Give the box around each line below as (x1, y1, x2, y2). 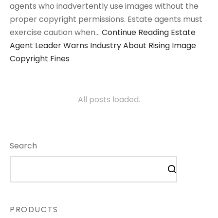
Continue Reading (102, 27, 169, 38)
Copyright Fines (10, 53, 70, 65)
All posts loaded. (78, 94, 140, 106)
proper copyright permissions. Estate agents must (10, 14, 202, 25)
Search (10, 140, 37, 152)
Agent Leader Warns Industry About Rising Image (10, 40, 196, 52)
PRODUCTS (10, 204, 58, 216)
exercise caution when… (10, 27, 102, 38)
